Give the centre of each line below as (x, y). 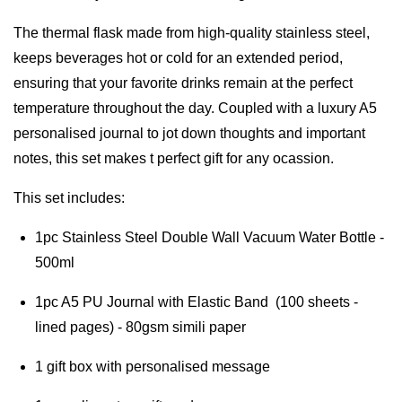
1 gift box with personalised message (153, 366)
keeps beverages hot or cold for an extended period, (178, 57)
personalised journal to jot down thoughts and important (189, 133)
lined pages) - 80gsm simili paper (140, 327)
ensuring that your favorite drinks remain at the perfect (183, 83)
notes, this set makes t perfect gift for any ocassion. (174, 158)
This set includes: (69, 197)
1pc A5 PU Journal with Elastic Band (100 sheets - (197, 301)
